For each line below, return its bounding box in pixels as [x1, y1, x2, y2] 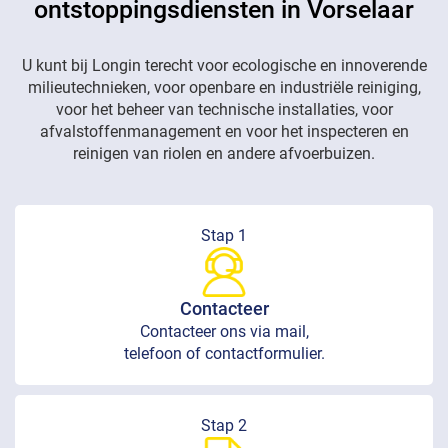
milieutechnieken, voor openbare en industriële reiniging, [27, 78, 421, 98]
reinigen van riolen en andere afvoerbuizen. [73, 144, 375, 164]
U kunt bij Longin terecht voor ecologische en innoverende [21, 56, 427, 76]
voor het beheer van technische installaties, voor [55, 100, 393, 120]
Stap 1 [201, 226, 247, 246]
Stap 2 [201, 416, 247, 436]
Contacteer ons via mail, [139, 322, 309, 342]
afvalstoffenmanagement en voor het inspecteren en [39, 122, 409, 142]
